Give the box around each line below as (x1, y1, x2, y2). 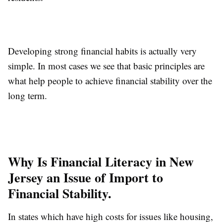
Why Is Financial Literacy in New (8, 152, 194, 171)
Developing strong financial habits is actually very (8, 44, 197, 57)
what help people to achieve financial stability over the (8, 74, 212, 87)
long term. (8, 89, 47, 102)
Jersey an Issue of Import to (8, 167, 163, 187)
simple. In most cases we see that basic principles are (8, 59, 205, 72)
